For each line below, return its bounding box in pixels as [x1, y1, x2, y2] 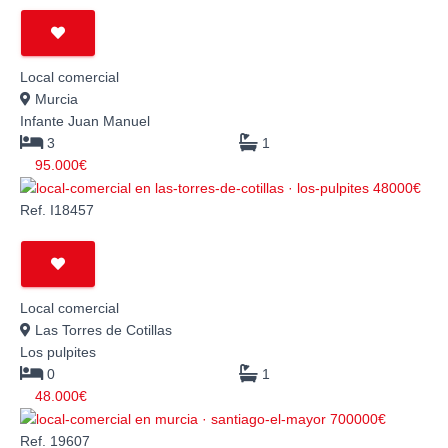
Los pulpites [20, 343, 96, 360]
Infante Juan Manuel [20, 112, 150, 129]
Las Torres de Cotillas [31, 321, 172, 338]
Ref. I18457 [20, 201, 94, 218]
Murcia [31, 90, 78, 107]
